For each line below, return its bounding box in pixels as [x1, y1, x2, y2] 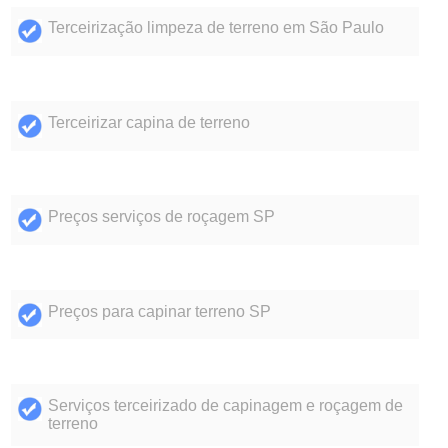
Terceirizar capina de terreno [47, 113, 250, 131]
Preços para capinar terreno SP [47, 302, 271, 320]
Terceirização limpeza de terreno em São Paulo [47, 19, 384, 37]
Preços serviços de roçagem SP [47, 208, 275, 226]
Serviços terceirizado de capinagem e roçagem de [47, 396, 403, 414]
